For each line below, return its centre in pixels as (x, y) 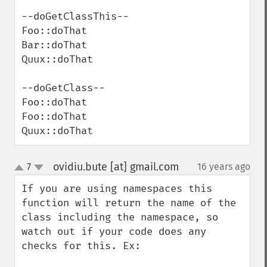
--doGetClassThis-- (75, 16)
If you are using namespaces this (117, 189)
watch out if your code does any (114, 232)
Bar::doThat (54, 45)
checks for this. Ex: (81, 246)
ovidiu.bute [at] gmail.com (116, 167)
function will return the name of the (129, 203)
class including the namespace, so (120, 217)
